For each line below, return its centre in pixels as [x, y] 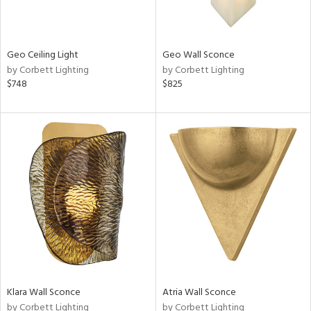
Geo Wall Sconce [198, 55]
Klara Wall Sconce [44, 293]
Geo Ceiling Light [43, 55]
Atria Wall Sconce [199, 293]
